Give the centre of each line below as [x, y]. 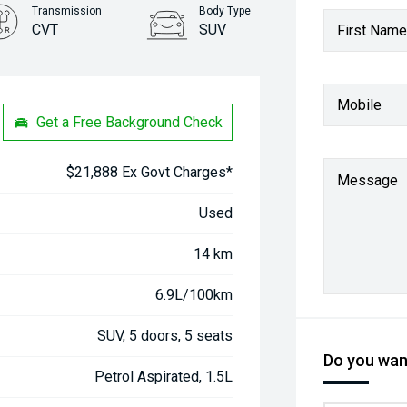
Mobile [360, 104]
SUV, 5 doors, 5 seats [165, 336]
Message [368, 180]
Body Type [225, 11]
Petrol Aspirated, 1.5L [164, 377]
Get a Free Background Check [130, 122]
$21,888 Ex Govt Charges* [150, 172]
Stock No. [218, 65]
